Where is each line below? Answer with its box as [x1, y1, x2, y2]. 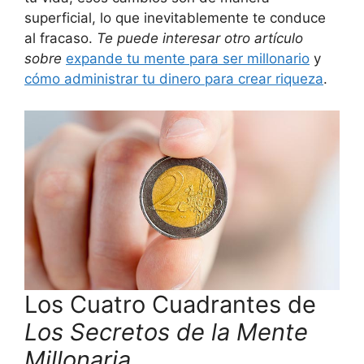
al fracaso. [24, 30, 97, 47]
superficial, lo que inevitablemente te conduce [24, 10, 326, 27]
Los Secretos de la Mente [24, 317, 308, 346]
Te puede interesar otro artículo [97, 30, 303, 47]
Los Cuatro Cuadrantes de [24, 289, 316, 318]
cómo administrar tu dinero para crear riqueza [24, 71, 323, 88]
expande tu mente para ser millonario [66, 50, 310, 67]
